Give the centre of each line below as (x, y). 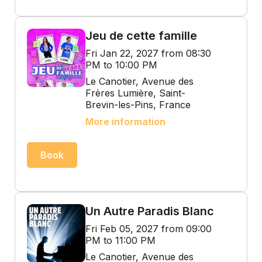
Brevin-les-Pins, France (138, 105)
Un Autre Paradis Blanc (150, 211)
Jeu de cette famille (141, 36)
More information (125, 122)
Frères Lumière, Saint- (135, 93)
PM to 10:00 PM (121, 65)
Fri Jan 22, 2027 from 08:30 (148, 53)
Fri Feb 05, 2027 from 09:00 (149, 229)
